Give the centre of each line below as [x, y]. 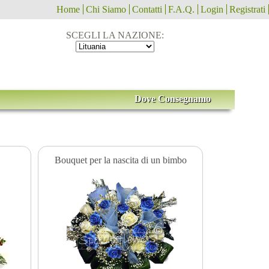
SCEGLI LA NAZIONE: [115, 35]
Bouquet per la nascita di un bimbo [120, 160]
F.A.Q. [181, 9]
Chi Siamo [106, 9]
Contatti [147, 9]
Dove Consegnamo [172, 99]
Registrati [247, 9]
